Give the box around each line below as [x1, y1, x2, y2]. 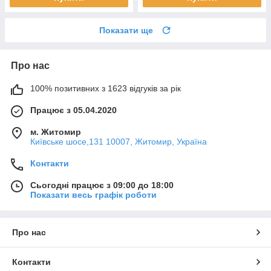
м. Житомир [30, 127, 81, 137]
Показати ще [99, 25, 153, 36]
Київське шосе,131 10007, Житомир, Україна [30, 137, 207, 147]
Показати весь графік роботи [30, 190, 157, 200]
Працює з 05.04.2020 [30, 105, 117, 116]
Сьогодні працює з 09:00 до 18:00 [30, 180, 174, 191]
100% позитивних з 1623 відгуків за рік [30, 83, 181, 94]
